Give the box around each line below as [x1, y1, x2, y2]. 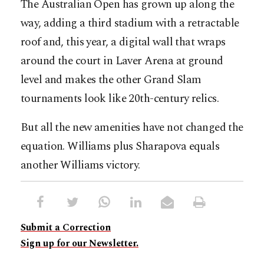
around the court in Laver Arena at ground [21, 52, 223, 70]
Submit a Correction [21, 220, 111, 235]
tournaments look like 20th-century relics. [21, 90, 219, 108]
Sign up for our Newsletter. [21, 236, 138, 251]
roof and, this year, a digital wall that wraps [21, 34, 226, 51]
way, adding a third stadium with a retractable [21, 15, 239, 32]
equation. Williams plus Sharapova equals [21, 138, 220, 156]
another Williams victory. [21, 157, 140, 174]
